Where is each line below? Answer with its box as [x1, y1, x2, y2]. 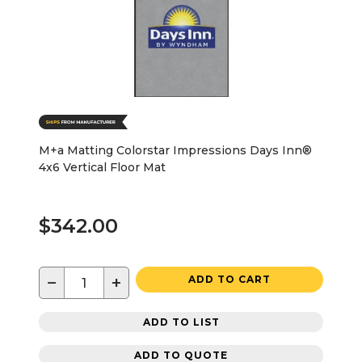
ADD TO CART [188, 273, 271, 286]
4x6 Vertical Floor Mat [39, 160, 166, 175]
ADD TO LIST [142, 315, 220, 328]
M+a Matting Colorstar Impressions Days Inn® [39, 143, 312, 158]
